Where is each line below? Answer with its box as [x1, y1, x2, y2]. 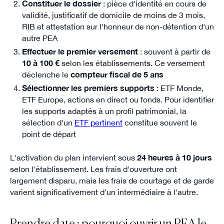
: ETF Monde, [154, 83, 203, 92]
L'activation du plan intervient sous [9, 152, 137, 162]
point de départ [21, 129, 76, 138]
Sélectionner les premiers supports [21, 83, 154, 92]
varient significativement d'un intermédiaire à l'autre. [9, 187, 198, 196]
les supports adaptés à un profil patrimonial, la [21, 106, 186, 115]
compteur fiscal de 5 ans [70, 69, 163, 79]
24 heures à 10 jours [136, 152, 212, 162]
